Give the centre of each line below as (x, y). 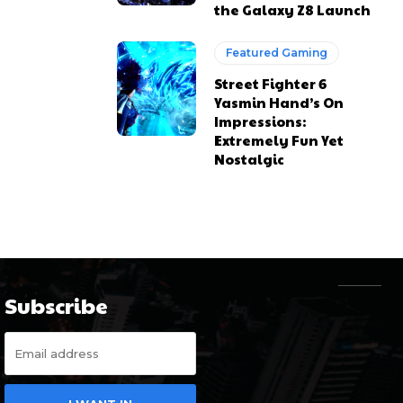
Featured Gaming (277, 52)
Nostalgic (250, 158)
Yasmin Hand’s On (279, 102)
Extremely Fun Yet (279, 139)
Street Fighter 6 (271, 83)
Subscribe (56, 304)
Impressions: (260, 121)
